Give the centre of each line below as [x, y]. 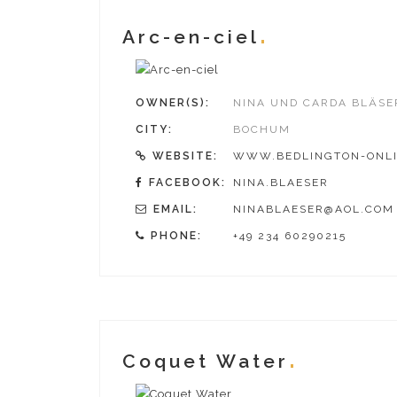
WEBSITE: [185, 156]
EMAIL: [175, 209]
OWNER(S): [173, 102]
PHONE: [176, 235]
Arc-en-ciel [191, 37]
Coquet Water [206, 361]
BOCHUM [262, 129]
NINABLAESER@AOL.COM [314, 209]
